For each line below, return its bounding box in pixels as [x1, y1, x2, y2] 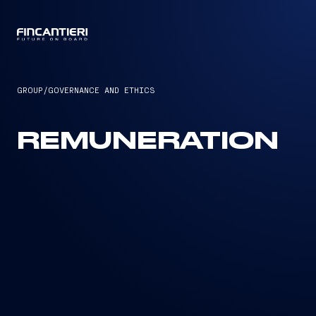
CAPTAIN [140, 30, 176, 40]
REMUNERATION [17, 130, 279, 153]
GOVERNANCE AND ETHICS [48, 85, 155, 95]
